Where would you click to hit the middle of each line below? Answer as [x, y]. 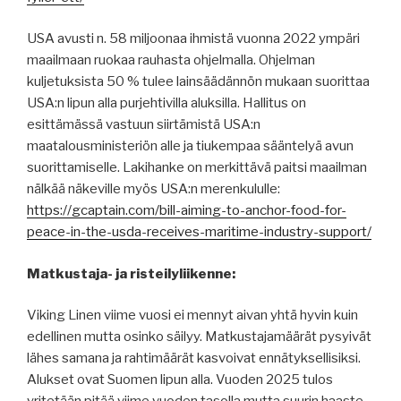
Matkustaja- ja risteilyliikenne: [131, 273]
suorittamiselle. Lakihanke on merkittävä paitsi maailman [197, 168]
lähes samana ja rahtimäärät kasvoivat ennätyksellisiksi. [194, 358]
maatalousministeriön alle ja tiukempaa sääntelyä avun [190, 146]
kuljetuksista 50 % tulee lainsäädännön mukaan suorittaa [198, 82]
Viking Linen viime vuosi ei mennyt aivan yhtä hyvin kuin [192, 316]
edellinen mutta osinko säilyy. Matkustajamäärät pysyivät [199, 337]
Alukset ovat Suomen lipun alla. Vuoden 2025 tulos [180, 380]
